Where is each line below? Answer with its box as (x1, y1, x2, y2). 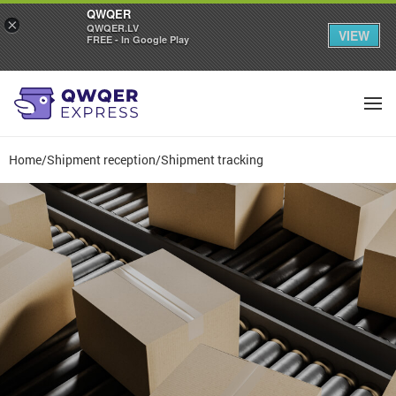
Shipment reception (47, 151, 156, 168)
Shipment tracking (161, 151, 263, 168)
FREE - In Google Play (87, 32, 189, 46)
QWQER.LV (87, 20, 139, 34)
